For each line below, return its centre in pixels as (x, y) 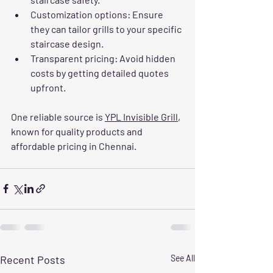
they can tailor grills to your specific (107, 29)
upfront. (48, 87)
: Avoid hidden (146, 58)
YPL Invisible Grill (141, 116)
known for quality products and (78, 131)
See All (183, 258)
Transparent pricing (73, 58)
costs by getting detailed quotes (101, 73)
